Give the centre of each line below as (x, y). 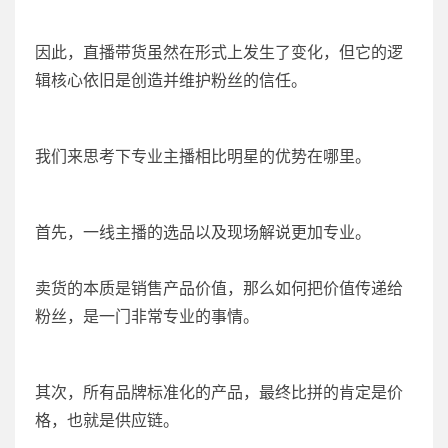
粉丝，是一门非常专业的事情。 (147, 316)
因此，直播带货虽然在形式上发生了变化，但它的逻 (219, 52)
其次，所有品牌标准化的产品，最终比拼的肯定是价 (219, 392)
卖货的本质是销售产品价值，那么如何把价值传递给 (219, 288)
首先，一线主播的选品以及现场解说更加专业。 (203, 232)
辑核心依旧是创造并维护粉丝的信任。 (171, 80)
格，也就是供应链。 (107, 420)
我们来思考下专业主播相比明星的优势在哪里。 (203, 156)
